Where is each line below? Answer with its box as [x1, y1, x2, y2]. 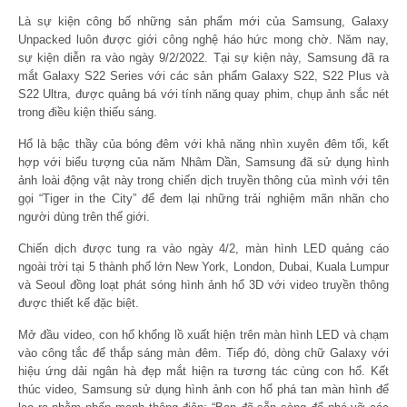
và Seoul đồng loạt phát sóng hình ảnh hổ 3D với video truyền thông [18, 277, 389, 292]
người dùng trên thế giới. [18, 209, 150, 223]
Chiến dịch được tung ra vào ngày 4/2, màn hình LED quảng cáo [18, 241, 389, 255]
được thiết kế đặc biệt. [18, 295, 139, 310]
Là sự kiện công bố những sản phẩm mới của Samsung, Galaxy [18, 14, 389, 28]
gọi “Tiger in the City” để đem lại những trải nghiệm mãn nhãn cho [18, 191, 389, 205]
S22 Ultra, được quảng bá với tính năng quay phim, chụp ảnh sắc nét [18, 86, 389, 101]
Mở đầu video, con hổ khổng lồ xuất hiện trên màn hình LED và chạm [18, 327, 389, 342]
